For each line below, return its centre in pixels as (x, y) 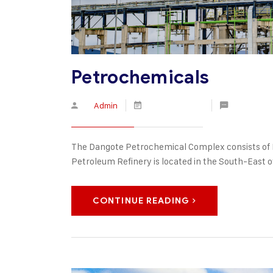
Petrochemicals (140, 78)
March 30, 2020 (175, 105)
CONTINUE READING (141, 201)
